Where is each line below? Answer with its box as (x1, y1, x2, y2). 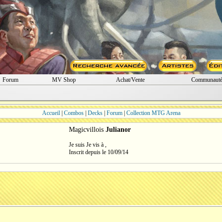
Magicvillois (69, 126, 106, 133)
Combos (63, 110, 84, 116)
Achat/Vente (116, 76, 145, 83)
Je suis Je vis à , (69, 141, 107, 148)
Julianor (106, 126, 131, 133)
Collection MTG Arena (126, 110, 180, 116)
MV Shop (52, 76, 76, 83)
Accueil (42, 110, 60, 116)
